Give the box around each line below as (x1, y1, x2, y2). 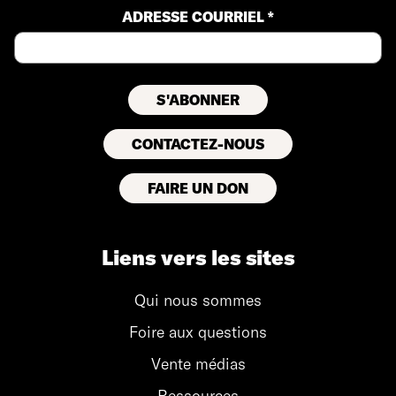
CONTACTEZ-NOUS (132, 135, 264, 154)
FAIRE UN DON (148, 179, 248, 198)
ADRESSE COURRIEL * (122, 8, 274, 27)
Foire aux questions (129, 321, 267, 342)
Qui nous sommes (134, 289, 262, 310)
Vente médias (150, 353, 246, 374)
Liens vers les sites (102, 244, 294, 271)
